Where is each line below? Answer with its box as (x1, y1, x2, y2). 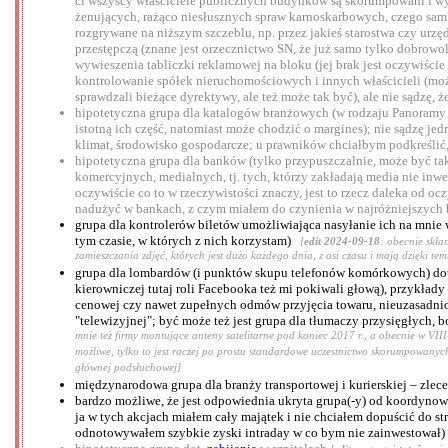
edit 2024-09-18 (304, 235, 380, 248)
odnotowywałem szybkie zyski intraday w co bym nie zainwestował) (75, 425, 445, 441)
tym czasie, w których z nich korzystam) (75, 233, 300, 249)
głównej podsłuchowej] (75, 361, 181, 377)
